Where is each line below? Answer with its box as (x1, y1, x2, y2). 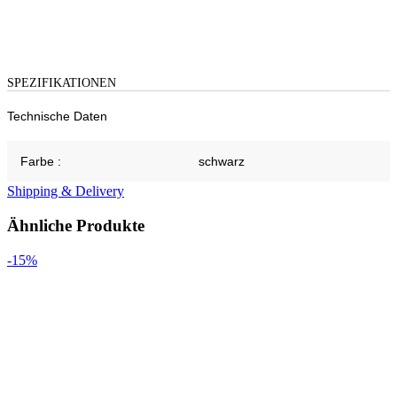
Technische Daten (7, 109, 107, 124)
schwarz (198, 154, 245, 169)
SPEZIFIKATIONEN (7, 76, 116, 90)
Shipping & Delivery (7, 183, 124, 199)
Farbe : (20, 154, 61, 169)
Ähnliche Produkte (7, 215, 144, 235)
